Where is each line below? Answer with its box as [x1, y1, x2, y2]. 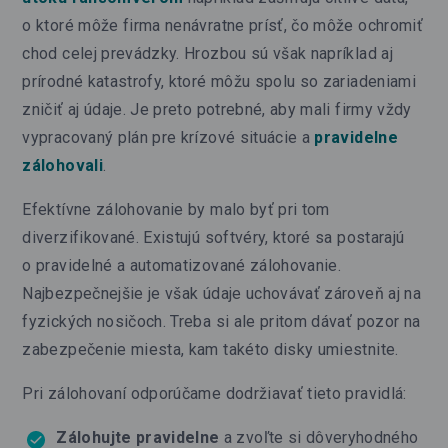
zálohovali [22, 155, 103, 175]
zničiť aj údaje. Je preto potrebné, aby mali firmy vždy [22, 99, 412, 119]
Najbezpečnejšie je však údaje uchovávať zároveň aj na [22, 283, 421, 303]
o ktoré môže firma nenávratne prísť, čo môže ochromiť [22, 15, 423, 35]
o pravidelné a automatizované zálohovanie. [22, 255, 342, 275]
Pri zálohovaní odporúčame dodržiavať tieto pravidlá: [22, 383, 407, 403]
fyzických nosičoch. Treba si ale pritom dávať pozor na [22, 311, 421, 331]
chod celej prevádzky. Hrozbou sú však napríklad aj [22, 43, 393, 63]
